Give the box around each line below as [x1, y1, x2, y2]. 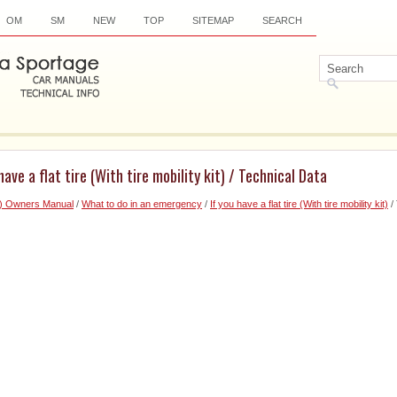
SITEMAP [192, 15, 234, 26]
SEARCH [262, 15, 302, 26]
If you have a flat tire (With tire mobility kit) [210, 198, 388, 209]
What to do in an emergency [82, 198, 202, 209]
